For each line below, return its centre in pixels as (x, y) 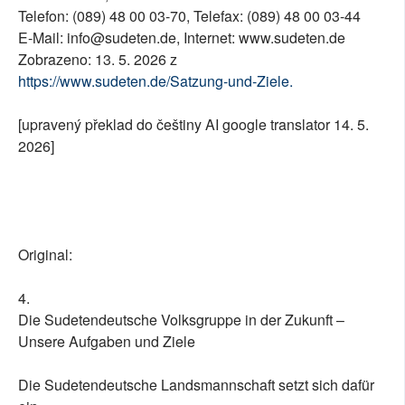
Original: (45, 255)
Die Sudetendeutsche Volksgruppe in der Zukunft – (181, 320)
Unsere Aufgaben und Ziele (107, 342)
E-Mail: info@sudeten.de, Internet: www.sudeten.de (182, 38)
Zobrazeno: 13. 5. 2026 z (98, 60)
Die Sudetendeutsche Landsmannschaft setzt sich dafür (196, 385)
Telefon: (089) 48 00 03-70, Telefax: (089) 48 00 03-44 (189, 16)
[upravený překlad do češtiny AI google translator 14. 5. (193, 125)
